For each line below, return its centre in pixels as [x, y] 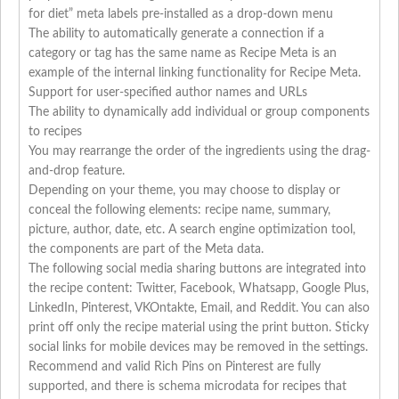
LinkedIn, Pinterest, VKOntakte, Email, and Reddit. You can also [199, 309]
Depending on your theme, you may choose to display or [184, 191]
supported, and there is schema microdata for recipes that [187, 387]
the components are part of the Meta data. [146, 250]
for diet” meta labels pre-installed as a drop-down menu [181, 15]
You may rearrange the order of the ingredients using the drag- [199, 152]
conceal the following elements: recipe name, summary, [179, 211]
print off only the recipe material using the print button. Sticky [199, 328]
